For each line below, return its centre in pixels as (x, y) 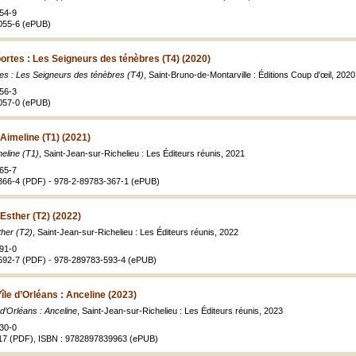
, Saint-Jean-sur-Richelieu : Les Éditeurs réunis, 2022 (135, 232)
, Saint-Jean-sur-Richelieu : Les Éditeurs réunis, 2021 (142, 153)
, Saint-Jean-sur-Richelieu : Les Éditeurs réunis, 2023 (180, 311)
